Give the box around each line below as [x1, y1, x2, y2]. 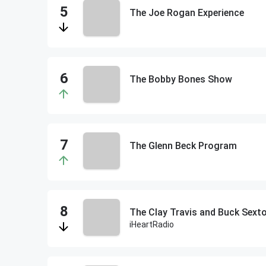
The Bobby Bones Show [129, 74, 232, 85]
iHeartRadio [129, 220, 174, 229]
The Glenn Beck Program [129, 140, 237, 151]
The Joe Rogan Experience [129, 7, 244, 18]
